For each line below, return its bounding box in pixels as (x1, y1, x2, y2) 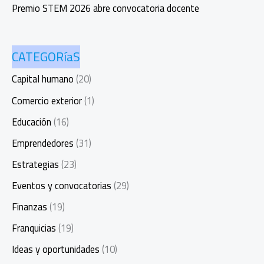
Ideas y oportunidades (12, 240, 100, 259)
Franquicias (12, 219, 56, 237)
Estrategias (12, 155, 59, 173)
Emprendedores (12, 134, 74, 152)
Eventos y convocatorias (12, 176, 111, 194)
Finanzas (12, 198, 47, 216)
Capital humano (12, 70, 74, 88)
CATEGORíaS (12, 45, 80, 69)
